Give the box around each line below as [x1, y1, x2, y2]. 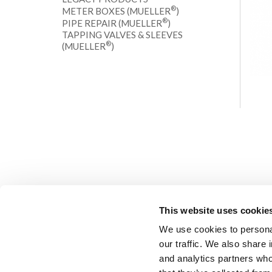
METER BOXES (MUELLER [62, 5, 171, 16]
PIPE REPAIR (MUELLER [62, 18, 162, 29]
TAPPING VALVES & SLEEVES [62, 29, 183, 40]
